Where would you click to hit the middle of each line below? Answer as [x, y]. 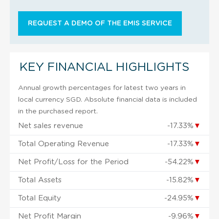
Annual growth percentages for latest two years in [102, 88]
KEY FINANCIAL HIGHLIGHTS [104, 67]
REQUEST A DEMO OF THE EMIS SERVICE [100, 23]
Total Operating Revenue [64, 144]
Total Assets [40, 180]
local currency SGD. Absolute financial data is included [108, 99]
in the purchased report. [58, 111]
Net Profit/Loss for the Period [73, 162]
